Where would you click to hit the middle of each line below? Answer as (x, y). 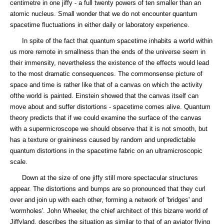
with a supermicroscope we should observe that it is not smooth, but (109, 129)
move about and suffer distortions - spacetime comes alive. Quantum (110, 107)
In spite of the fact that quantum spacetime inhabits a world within (111, 41)
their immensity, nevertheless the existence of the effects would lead (109, 63)
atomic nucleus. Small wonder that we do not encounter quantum (104, 14)
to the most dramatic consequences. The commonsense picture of (106, 74)
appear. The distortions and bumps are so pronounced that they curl (108, 189)
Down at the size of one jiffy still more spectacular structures (104, 178)
